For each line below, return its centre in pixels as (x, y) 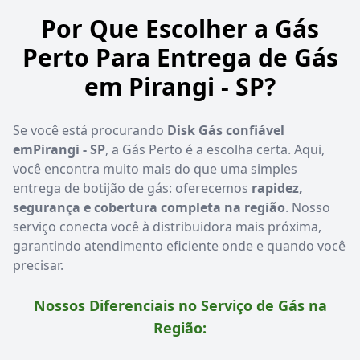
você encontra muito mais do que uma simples (155, 169)
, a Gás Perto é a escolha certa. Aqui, (215, 150)
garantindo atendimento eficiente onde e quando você (179, 246)
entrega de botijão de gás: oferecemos (132, 188)
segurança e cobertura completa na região (149, 208)
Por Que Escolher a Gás (180, 29)
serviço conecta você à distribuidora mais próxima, (167, 227)
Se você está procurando (90, 131)
